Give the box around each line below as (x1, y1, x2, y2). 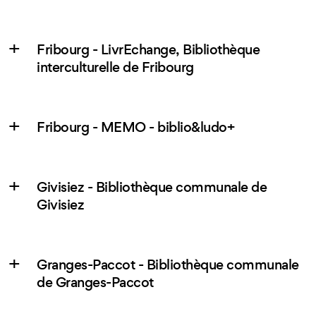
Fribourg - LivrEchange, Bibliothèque (37, 40, 260, 60)
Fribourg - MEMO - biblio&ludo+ (37, 118, 234, 138)
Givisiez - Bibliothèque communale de (37, 178, 267, 197)
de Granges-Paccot (37, 273, 154, 293)
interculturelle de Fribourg (37, 58, 194, 78)
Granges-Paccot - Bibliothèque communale (37, 255, 299, 275)
